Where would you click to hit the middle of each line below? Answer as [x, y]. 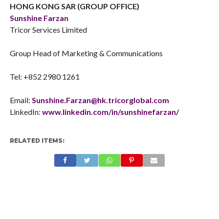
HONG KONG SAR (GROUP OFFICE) [74, 6]
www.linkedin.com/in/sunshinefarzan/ [110, 112]
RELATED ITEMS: [37, 141]
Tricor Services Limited [48, 30]
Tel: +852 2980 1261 [44, 77]
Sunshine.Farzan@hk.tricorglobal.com [100, 100]
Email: [21, 100]
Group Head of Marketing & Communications [86, 53]
